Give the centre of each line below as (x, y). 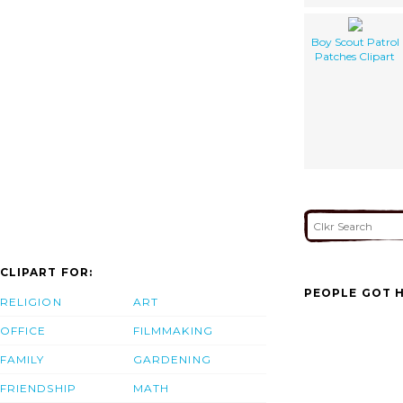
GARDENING (172, 360)
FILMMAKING (173, 331)
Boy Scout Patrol (355, 41)
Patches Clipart (355, 56)
